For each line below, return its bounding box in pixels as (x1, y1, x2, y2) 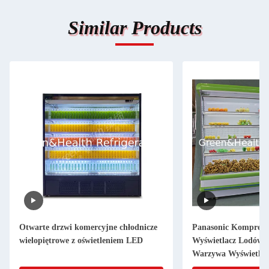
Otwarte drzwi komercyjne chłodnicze (19, 223, 157, 232)
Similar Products (67, 17, 202, 38)
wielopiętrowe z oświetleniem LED (19, 236, 143, 245)
